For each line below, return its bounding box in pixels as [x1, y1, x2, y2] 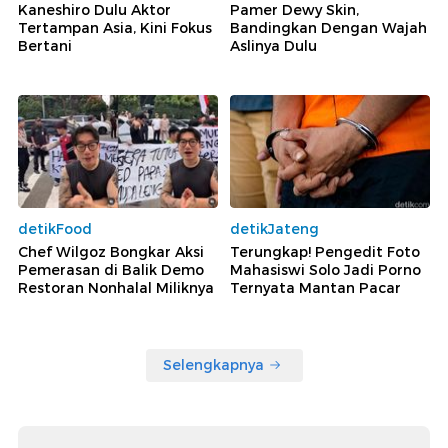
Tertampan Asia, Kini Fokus [18, 19, 212, 38]
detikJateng [230, 219, 319, 238]
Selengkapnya [162, 355, 264, 374]
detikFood [18, 219, 92, 238]
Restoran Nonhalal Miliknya [18, 278, 214, 297]
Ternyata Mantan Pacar [230, 278, 401, 297]
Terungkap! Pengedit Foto [230, 242, 420, 261]
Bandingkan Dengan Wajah [230, 19, 427, 38]
